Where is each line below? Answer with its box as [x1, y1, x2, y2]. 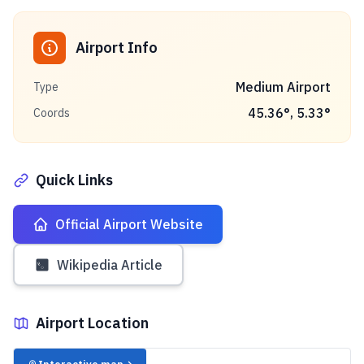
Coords [33, 106, 70, 120]
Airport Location [36, 314, 149, 332]
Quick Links [36, 171, 113, 189]
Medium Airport [236, 79, 331, 95]
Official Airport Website [55, 216, 203, 232]
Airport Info [76, 38, 158, 57]
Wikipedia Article [57, 257, 162, 273]
